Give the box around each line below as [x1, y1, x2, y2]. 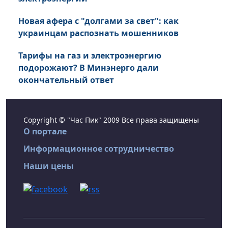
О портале [23, 126, 67, 137]
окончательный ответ [18, 74, 114, 86]
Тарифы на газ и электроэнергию [18, 50, 161, 62]
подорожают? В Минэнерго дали [18, 62, 159, 74]
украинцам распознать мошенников [18, 27, 179, 39]
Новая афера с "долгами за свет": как [18, 15, 179, 27]
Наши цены [23, 160, 74, 172]
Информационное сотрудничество [23, 143, 174, 155]
